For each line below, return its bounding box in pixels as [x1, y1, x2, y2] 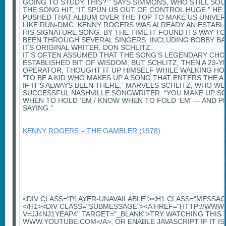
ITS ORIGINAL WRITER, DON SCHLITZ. [22, 43, 152, 52]
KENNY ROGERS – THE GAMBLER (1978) [22, 127, 160, 135]
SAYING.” [22, 104, 53, 112]
